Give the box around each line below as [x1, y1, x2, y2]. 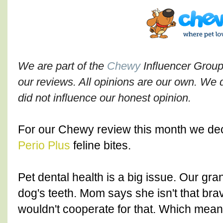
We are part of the [18, 60, 107, 73]
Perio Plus [18, 139, 70, 152]
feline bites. [70, 139, 131, 152]
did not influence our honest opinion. [18, 92, 194, 105]
